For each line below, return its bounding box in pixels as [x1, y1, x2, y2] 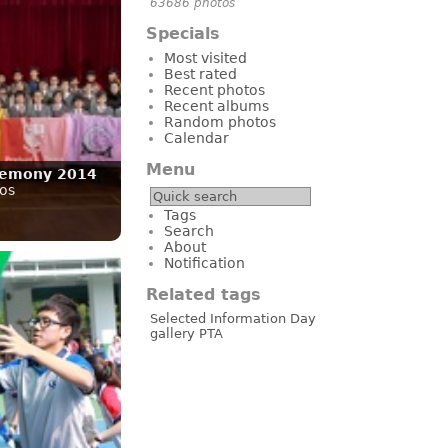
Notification [164, 254, 245, 271]
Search [164, 222, 214, 239]
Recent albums [164, 97, 269, 114]
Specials [146, 23, 220, 43]
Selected [150, 310, 206, 326]
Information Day [210, 310, 316, 326]
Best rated [164, 65, 237, 82]
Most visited [164, 49, 247, 66]
